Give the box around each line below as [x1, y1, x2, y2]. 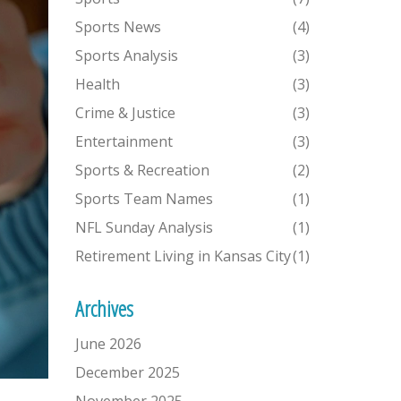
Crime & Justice [74, 103, 175, 123]
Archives [74, 294, 133, 323]
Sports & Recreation [74, 160, 209, 180]
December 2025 [74, 363, 180, 382]
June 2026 [74, 334, 141, 354]
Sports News [74, 17, 161, 37]
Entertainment [74, 132, 173, 151]
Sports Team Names [74, 189, 213, 209]
